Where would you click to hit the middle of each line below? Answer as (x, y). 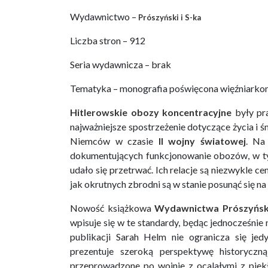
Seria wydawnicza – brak (121, 65)
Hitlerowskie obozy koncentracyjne (151, 112)
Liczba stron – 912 (108, 41)
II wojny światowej (202, 141)
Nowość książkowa (112, 208)
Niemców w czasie (114, 141)
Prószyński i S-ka (170, 18)
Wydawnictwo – (104, 17)
